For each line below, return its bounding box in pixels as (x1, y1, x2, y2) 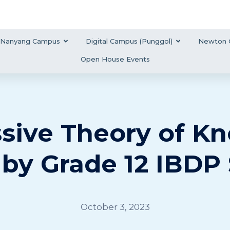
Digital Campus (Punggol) (85, 36, 172, 45)
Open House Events (80, 54, 150, 63)
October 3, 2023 (80, 201, 150, 212)
